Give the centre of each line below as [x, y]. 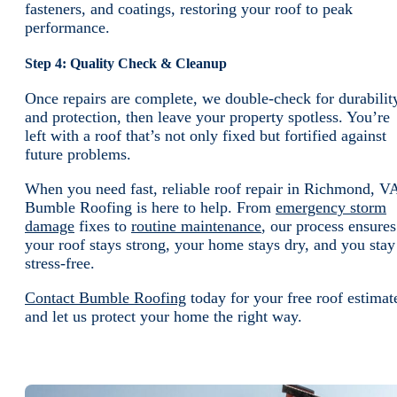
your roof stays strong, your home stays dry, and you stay [210, 245]
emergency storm [331, 208]
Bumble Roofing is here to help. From [150, 208]
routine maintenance [196, 226]
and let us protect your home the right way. [163, 317]
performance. [67, 28]
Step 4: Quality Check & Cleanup [126, 64]
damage [50, 226]
